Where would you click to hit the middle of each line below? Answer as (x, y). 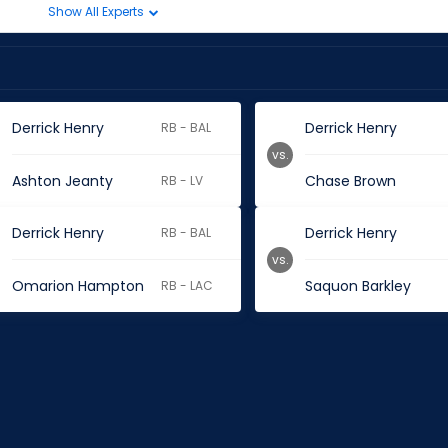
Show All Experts (97, 11)
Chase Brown (351, 181)
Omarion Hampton (77, 286)
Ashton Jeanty (62, 181)
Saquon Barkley (358, 286)
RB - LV (182, 180)
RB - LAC (187, 285)
